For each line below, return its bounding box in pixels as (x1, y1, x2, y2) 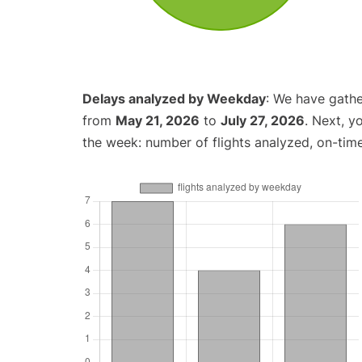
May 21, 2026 (116, 112, 200, 129)
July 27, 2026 (221, 112, 305, 129)
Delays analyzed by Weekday (82, 90, 266, 107)
